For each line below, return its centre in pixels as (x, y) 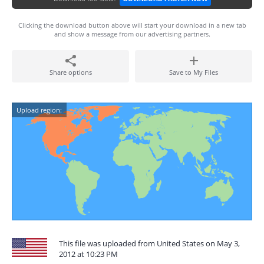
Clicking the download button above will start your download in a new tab (132, 25)
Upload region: (39, 110)
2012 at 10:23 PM (88, 254)
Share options (70, 72)
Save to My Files (194, 72)
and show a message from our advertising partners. (132, 34)
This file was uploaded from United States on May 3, (149, 243)
